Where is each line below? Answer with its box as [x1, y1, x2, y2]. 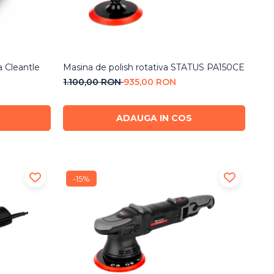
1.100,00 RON [63, 76, 124, 88]
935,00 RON [124, 76, 177, 88]
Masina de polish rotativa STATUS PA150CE [63, 62, 245, 73]
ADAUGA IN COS [116, 113, 193, 124]
